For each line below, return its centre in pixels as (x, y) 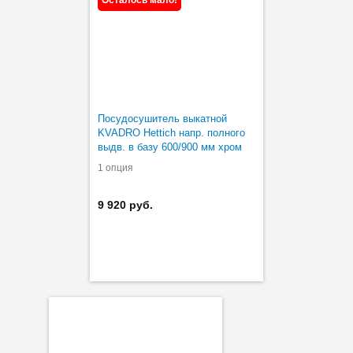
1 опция (115, 167)
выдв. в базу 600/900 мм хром (170, 147)
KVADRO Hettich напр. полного (171, 132)
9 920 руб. (125, 204)
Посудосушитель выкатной (162, 118)
